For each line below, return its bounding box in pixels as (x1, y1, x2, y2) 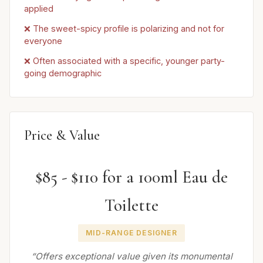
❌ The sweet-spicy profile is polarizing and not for (24, 23, 224, 33)
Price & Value (24, 127, 100, 144)
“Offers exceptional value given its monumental (31, 250, 232, 262)
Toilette (104, 195, 159, 216)
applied (24, 4, 53, 14)
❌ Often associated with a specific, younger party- (24, 55, 225, 66)
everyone (24, 36, 62, 46)
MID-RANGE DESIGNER (86, 228, 177, 238)
